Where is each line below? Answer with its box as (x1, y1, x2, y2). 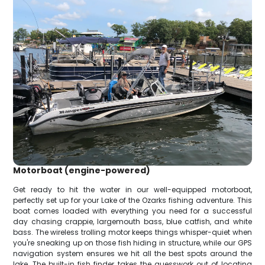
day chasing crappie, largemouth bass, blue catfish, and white (13, 216, 252, 227)
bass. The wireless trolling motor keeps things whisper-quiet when (13, 227, 252, 238)
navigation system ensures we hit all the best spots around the (13, 248, 252, 259)
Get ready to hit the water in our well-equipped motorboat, (13, 185, 252, 195)
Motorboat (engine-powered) (13, 164, 151, 177)
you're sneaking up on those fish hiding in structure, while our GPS (13, 238, 252, 248)
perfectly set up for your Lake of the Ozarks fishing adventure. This (13, 195, 252, 206)
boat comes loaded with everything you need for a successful (13, 206, 252, 216)
